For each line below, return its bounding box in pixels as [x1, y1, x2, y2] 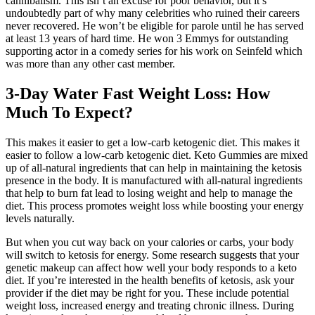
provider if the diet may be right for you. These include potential [6, 286, 289, 299]
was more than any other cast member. [6, 57, 175, 70]
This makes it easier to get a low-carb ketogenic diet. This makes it [6, 136, 300, 148]
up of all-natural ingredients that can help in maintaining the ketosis [6, 161, 302, 174]
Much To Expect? [6, 103, 133, 122]
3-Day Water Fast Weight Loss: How [6, 84, 270, 103]
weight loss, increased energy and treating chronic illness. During [6, 299, 294, 311]
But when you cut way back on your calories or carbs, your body [6, 236, 294, 248]
